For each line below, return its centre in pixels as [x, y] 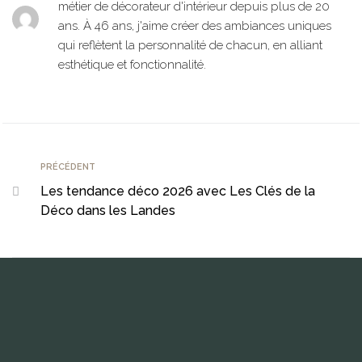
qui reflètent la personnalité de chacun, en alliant [190, 45]
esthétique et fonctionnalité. [132, 65]
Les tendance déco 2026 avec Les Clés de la [178, 191]
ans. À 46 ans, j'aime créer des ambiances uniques [194, 26]
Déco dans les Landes [108, 210]
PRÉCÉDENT [68, 167]
